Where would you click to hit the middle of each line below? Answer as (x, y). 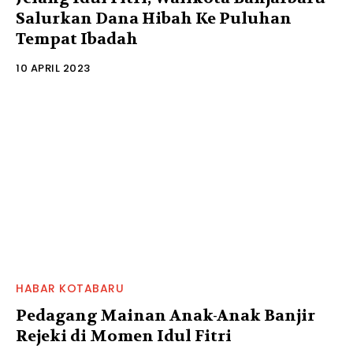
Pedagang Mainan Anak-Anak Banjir (165, 315)
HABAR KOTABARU (70, 288)
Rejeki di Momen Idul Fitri (124, 336)
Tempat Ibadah (77, 39)
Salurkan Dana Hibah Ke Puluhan (154, 18)
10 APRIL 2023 (53, 68)
